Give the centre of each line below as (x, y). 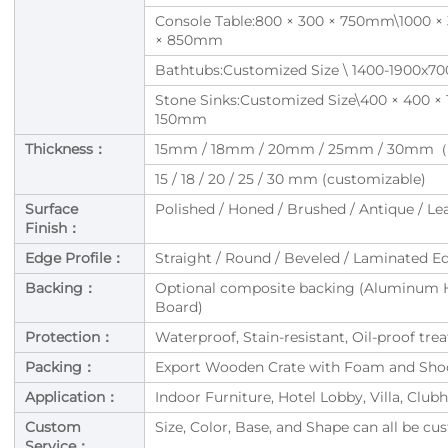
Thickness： (66, 149)
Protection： (69, 337)
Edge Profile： (75, 258)
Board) (179, 307)
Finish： (53, 228)
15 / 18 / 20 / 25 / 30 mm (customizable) (290, 179)
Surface (51, 209)
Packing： (60, 367)
